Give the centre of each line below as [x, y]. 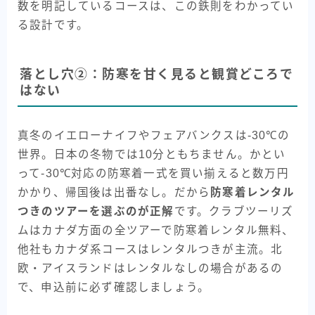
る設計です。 [53, 25]
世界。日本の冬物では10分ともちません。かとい [152, 154]
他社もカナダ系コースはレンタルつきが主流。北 [150, 249]
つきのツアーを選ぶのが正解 [96, 211]
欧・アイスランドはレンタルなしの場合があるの [150, 268]
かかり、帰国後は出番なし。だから [114, 192]
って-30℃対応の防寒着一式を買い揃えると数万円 [153, 173]
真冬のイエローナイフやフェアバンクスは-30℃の [154, 135]
